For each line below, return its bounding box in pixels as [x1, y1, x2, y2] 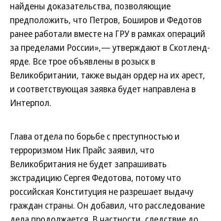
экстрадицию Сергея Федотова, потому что [10, 172, 181, 184]
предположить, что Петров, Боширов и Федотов [10, 14, 202, 26]
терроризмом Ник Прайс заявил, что [10, 144, 154, 156]
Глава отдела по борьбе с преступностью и [10, 130, 180, 142]
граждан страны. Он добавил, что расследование [10, 199, 205, 211]
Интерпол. [10, 97, 51, 109]
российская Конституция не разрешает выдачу [10, 185, 193, 197]
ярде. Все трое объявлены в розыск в [10, 55, 155, 67]
